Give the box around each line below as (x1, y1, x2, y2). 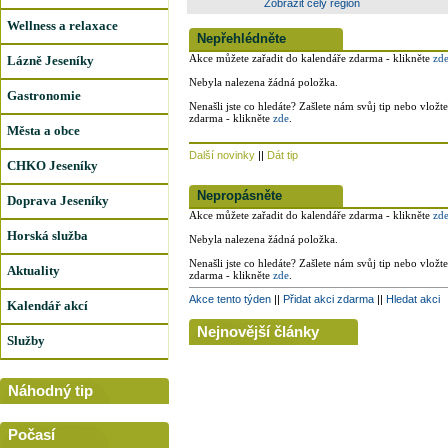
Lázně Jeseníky (7, 53, 94, 68)
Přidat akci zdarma (283, 293, 374, 305)
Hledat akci (386, 293, 440, 305)
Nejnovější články (197, 323, 319, 340)
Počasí (8, 426, 55, 443)
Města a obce (7, 123, 80, 138)
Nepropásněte (197, 188, 282, 203)
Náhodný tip (8, 382, 93, 399)
